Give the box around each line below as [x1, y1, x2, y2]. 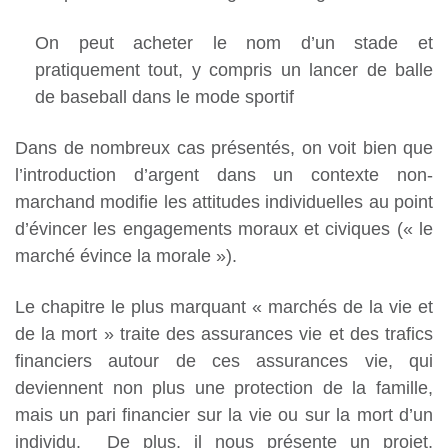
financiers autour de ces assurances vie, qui [15, 351, 433, 372]
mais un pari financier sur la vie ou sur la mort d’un [15, 405, 433, 426]
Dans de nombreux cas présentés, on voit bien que [15, 138, 433, 159]
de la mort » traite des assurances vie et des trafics [15, 324, 433, 345]
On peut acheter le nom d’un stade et [35, 33, 433, 54]
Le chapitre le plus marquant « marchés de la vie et [15, 297, 433, 318]
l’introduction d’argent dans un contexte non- [15, 165, 433, 186]
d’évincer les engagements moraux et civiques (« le [15, 219, 433, 240]
